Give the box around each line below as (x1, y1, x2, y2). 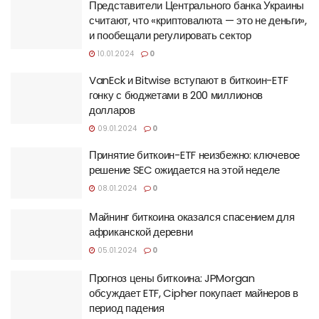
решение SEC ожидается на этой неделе (89, 162, 281, 178)
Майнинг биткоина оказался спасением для (89, 209, 295, 224)
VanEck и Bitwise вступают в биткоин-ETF (89, 73, 288, 88)
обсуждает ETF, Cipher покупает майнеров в (89, 286, 298, 301)
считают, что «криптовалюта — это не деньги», (89, 13, 307, 28)
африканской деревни (89, 224, 193, 239)
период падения (89, 300, 164, 316)
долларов (89, 103, 135, 118)
